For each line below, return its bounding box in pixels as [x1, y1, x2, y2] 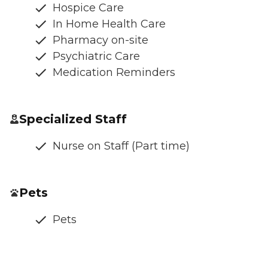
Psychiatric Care [53, 49, 140, 63]
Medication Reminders [53, 65, 175, 79]
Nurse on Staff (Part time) [53, 139, 190, 153]
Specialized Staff [19, 111, 127, 126]
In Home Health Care [53, 17, 166, 31]
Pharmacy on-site [53, 33, 148, 47]
